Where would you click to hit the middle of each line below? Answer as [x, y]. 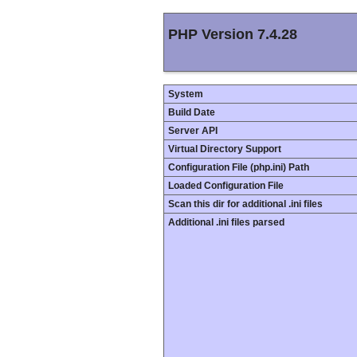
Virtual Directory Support [225, 149]
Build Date [192, 112]
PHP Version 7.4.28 [233, 35]
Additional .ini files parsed [226, 222]
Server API [193, 131]
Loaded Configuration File [226, 186]
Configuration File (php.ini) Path [239, 167]
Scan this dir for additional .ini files [245, 204]
